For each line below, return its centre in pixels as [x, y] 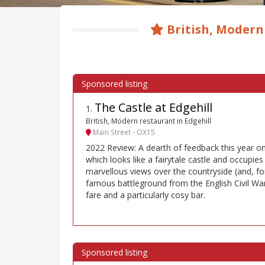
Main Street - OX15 [123, 132]
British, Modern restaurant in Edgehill [148, 121]
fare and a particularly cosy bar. [146, 195]
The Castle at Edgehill [153, 108]
